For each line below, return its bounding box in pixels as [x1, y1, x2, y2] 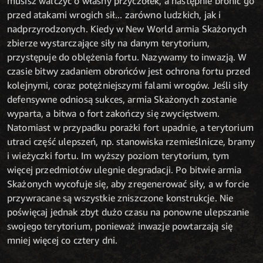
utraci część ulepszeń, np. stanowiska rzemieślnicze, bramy [7, 136, 255, 148]
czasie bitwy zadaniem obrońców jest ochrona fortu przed [7, 65, 250, 77]
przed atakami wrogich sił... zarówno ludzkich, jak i [7, 9, 221, 21]
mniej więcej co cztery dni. [7, 234, 118, 247]
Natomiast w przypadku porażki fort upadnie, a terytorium [7, 122, 254, 134]
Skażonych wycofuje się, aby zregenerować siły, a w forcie [7, 178, 249, 190]
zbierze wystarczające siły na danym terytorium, [7, 37, 210, 49]
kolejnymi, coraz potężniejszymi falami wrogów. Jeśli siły [7, 79, 248, 92]
